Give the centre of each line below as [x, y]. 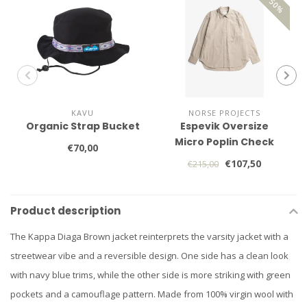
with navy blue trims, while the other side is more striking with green [150, 275]
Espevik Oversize [224, 126]
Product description [65, 211]
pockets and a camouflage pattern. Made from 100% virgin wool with [152, 294]
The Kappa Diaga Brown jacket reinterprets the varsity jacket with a [149, 236]
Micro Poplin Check [224, 142]
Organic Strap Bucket [83, 126]
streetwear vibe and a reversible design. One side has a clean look [149, 256]
